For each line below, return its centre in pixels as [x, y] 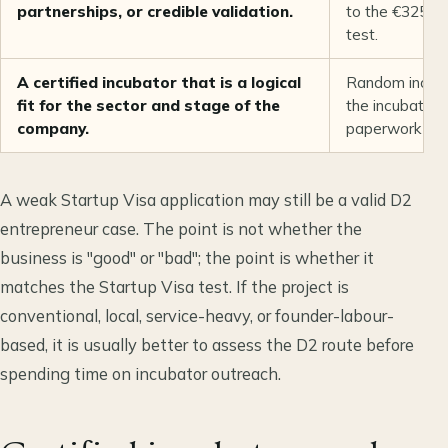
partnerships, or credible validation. [155, 12]
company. [53, 129]
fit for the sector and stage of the [148, 106]
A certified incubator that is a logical [159, 83]
